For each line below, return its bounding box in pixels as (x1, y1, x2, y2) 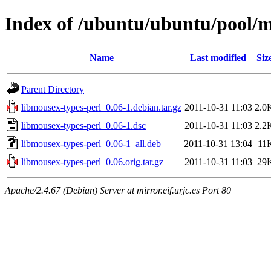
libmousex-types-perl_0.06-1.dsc (21, 120, 146, 131)
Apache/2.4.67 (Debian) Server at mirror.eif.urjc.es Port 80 (5, 184, 231, 195)
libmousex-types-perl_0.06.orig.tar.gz (21, 156, 163, 167)
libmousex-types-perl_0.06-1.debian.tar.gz (21, 102, 181, 113)
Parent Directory (21, 83, 84, 94)
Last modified (190, 52, 246, 63)
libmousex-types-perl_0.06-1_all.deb (21, 138, 161, 149)
